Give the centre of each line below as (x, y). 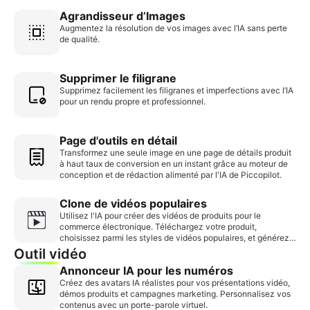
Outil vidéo (50, 254)
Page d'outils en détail (118, 141)
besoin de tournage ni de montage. (126, 260)
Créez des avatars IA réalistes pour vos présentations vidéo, (175, 283)
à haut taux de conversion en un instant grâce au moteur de (174, 164)
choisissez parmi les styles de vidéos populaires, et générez (174, 238)
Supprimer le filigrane (118, 79)
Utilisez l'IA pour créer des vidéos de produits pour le (160, 216)
